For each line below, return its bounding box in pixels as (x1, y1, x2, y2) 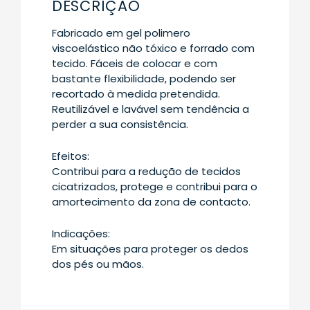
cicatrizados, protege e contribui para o (52, 179, 257, 194)
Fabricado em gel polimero (52, 26, 190, 41)
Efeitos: (52, 149, 89, 164)
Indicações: (52, 226, 110, 241)
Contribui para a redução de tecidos (52, 164, 241, 179)
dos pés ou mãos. (52, 257, 144, 272)
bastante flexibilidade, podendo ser (52, 71, 236, 86)
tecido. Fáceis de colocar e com (52, 56, 217, 71)
